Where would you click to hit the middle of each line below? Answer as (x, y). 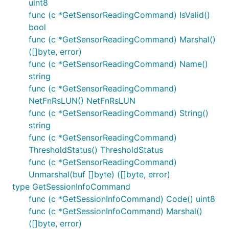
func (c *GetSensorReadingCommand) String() (119, 113)
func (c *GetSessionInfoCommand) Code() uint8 (122, 199)
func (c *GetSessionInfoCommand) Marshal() (116, 211)
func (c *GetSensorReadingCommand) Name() (118, 64)
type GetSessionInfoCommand (71, 187)
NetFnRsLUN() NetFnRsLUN (82, 101)
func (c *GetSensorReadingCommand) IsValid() (119, 15)
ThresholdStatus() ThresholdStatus (96, 150)
